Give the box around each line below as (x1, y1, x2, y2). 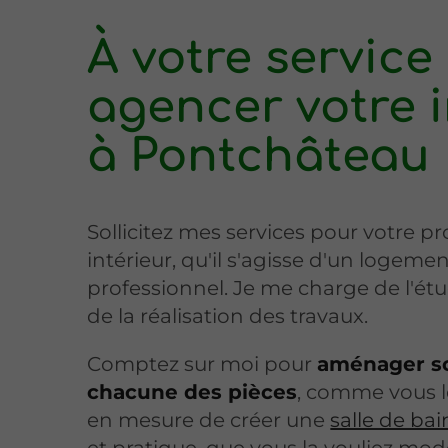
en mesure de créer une (87, 407, 331, 432)
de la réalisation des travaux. (87, 303, 369, 328)
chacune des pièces (87, 379, 298, 404)
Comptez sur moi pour (87, 351, 318, 376)
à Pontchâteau (87, 130, 431, 182)
